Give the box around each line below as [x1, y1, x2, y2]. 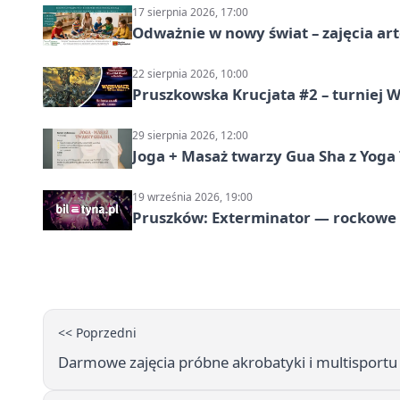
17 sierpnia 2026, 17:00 [132, 4, 248, 20]
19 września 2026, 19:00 [132, 188, 253, 204]
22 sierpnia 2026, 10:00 [132, 65, 248, 81]
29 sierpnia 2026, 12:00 [132, 127, 248, 143]
